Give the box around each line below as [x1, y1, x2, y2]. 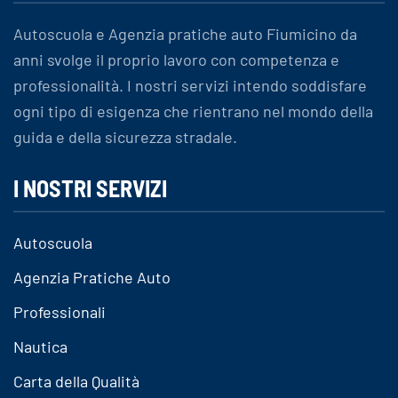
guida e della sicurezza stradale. [13, 127, 237, 147]
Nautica [13, 337, 68, 357]
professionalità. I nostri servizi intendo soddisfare [13, 76, 367, 95]
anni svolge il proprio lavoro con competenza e [13, 50, 339, 69]
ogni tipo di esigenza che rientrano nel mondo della [13, 101, 373, 121]
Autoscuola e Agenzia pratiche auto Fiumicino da [13, 24, 357, 44]
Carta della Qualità [13, 371, 139, 392]
